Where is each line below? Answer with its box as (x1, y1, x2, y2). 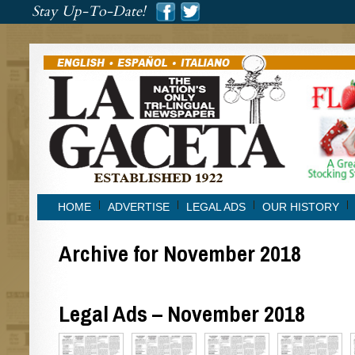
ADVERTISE (107, 200, 170, 213)
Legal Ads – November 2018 (58, 298, 305, 329)
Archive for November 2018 (58, 238, 301, 269)
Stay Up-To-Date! (32, 2, 145, 21)
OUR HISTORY (261, 200, 339, 213)
